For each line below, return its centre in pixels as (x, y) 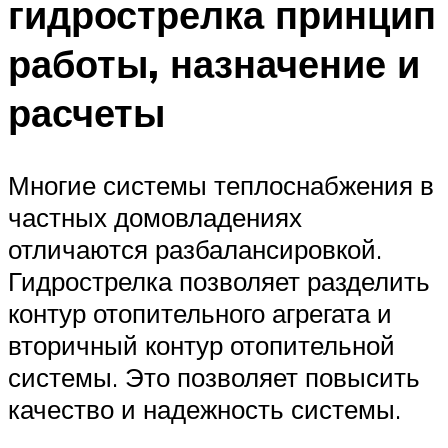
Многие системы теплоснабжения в (221, 185)
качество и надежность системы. (204, 409)
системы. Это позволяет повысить (214, 377)
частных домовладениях (155, 217)
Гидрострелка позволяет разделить (219, 281)
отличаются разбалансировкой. (195, 249)
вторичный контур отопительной (201, 345)
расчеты (86, 113)
